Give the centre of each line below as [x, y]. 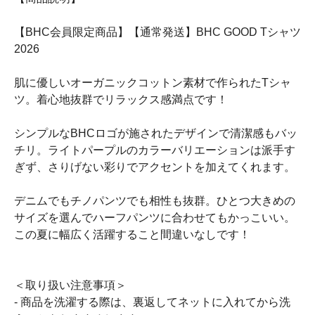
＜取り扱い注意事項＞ [70, 285]
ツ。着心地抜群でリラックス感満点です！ [121, 99]
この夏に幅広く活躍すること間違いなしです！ [132, 234]
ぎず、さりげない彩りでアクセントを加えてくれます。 [155, 167]
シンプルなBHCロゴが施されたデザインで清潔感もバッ [156, 133]
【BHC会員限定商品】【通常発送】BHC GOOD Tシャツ [157, 32]
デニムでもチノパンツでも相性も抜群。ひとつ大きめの [155, 201]
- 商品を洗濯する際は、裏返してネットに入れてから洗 [152, 302]
